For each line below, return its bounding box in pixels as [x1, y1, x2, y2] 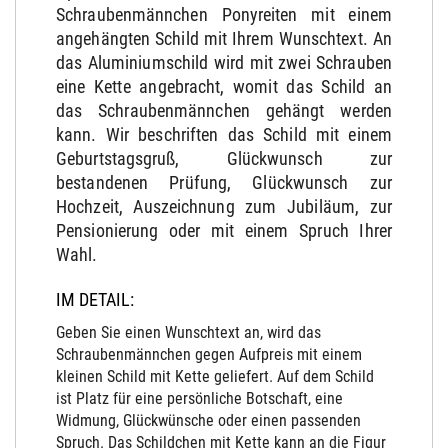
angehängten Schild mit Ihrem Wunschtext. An [56, 28, 392, 50]
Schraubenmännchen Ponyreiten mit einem [56, 4, 392, 26]
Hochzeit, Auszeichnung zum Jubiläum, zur [56, 196, 392, 218]
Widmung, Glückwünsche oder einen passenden [56, 411, 361, 431]
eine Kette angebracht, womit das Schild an [56, 76, 392, 98]
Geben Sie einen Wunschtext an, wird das [56, 323, 321, 343]
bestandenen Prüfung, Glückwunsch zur [56, 172, 392, 194]
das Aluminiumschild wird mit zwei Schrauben [56, 52, 392, 74]
